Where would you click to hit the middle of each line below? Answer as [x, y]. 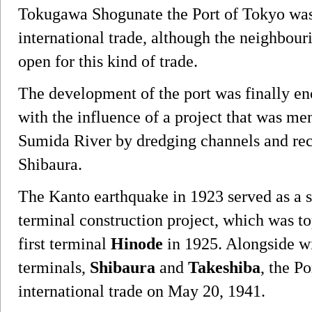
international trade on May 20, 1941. [142, 291]
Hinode [137, 243]
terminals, [54, 267]
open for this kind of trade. [108, 61]
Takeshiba [224, 267]
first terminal [64, 243]
